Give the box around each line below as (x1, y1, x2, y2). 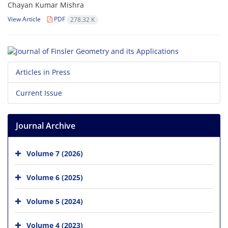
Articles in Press (16, 67, 70, 77)
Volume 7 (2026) (26, 148, 83, 158)
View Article (8, 15, 41, 24)
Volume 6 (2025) (26, 172, 83, 182)
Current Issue (16, 88, 62, 98)
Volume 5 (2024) (26, 196, 83, 206)
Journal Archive (16, 120, 75, 131)
